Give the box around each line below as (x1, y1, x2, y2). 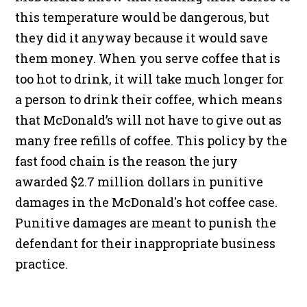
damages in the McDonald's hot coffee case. (15, 194, 278, 211)
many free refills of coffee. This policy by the (15, 132, 288, 149)
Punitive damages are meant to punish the (15, 214, 277, 232)
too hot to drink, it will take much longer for (15, 71, 284, 88)
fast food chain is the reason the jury (15, 153, 238, 170)
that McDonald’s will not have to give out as (15, 112, 282, 129)
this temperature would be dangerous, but (15, 9, 270, 26)
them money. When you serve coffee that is (15, 50, 281, 67)
